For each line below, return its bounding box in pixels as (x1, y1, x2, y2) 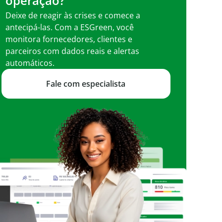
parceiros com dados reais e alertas (5, 46, 139, 57)
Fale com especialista (46, 78, 126, 90)
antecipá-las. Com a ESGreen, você (5, 22, 134, 33)
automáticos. (5, 57, 55, 69)
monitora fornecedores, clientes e (5, 34, 132, 45)
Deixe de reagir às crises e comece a (5, 10, 140, 21)
